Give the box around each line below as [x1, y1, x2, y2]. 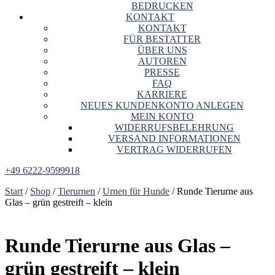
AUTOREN [137, 56, 187, 67]
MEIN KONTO [130, 111, 194, 122]
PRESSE [144, 67, 180, 78]
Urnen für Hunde [103, 186, 169, 197]
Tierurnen [58, 186, 95, 197]
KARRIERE [137, 89, 187, 100]
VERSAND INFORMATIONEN [108, 133, 241, 144]
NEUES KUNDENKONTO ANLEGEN [80, 100, 244, 111]
